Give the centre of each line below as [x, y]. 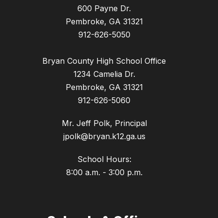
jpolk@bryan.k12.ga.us [104, 136]
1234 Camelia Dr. [104, 74]
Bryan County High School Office [104, 61]
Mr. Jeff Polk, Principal [104, 123]
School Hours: [104, 159]
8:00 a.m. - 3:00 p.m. [104, 173]
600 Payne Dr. [104, 9]
